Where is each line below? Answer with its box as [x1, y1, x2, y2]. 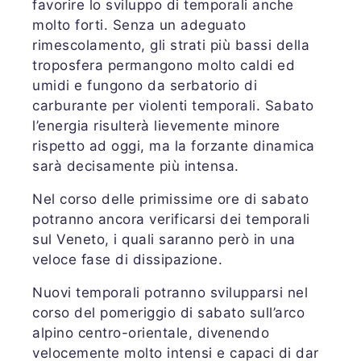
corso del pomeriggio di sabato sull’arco [32, 304, 305, 321]
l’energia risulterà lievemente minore [32, 117, 280, 134]
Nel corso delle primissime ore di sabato [32, 190, 309, 207]
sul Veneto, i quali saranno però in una [32, 230, 296, 247]
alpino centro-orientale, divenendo [32, 324, 269, 341]
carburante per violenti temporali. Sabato [32, 97, 314, 114]
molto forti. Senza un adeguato [32, 16, 246, 33]
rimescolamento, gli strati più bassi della [32, 36, 309, 53]
